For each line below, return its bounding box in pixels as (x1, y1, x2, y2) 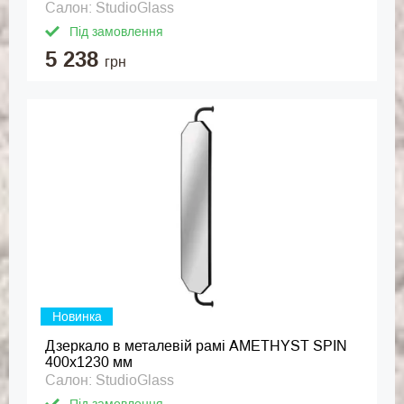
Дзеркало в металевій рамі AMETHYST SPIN (45, 338, 347, 353)
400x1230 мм (45, 354, 133, 370)
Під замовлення (69, 24, 163, 39)
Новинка (51, 309, 102, 324)
